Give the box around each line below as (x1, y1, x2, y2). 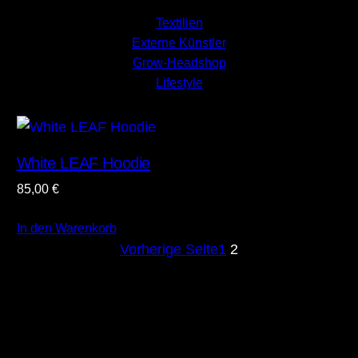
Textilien (155, 16, 203, 30)
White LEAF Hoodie (16, 153, 151, 172)
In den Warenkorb (16, 221, 117, 235)
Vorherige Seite (120, 241, 218, 257)
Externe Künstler (132, 36, 226, 50)
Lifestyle (155, 76, 203, 90)
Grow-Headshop (132, 56, 226, 70)
